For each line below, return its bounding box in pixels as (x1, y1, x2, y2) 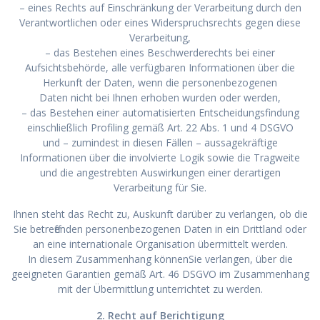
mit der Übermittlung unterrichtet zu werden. (57, 281, 263, 296)
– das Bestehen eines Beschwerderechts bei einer (45, 45, 275, 59)
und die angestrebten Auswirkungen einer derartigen (39, 165, 281, 179)
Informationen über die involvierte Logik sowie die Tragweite (20, 150, 300, 164)
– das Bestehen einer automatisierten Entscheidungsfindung (21, 105, 299, 119)
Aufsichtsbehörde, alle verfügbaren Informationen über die (25, 60, 295, 74)
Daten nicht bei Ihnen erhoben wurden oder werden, (39, 90, 281, 104)
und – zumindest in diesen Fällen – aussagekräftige (42, 135, 278, 149)
